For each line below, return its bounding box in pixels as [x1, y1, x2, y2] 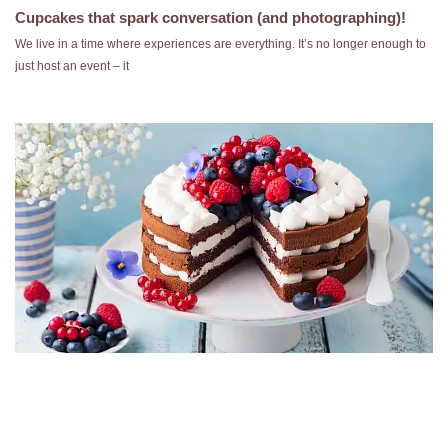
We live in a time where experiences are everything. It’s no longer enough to [15, 37, 426, 51]
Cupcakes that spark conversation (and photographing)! [15, 9, 406, 26]
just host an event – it [15, 59, 129, 73]
